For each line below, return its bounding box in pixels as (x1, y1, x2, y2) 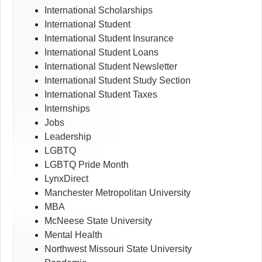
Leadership (44, 132, 91, 142)
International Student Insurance (44, 33, 174, 44)
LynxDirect (44, 174, 88, 184)
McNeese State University (44, 216, 152, 226)
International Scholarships (44, 5, 153, 16)
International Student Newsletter (44, 61, 177, 72)
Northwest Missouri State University (44, 244, 192, 254)
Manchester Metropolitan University (44, 188, 191, 198)
